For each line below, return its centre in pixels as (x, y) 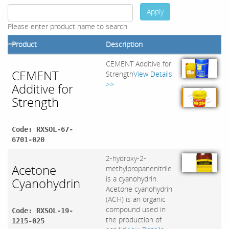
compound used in (136, 210)
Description (124, 44)
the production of (134, 220)
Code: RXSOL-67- (42, 130)
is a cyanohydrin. (132, 179)
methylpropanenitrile (139, 169)
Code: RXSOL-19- (42, 211)
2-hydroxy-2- (126, 158)
